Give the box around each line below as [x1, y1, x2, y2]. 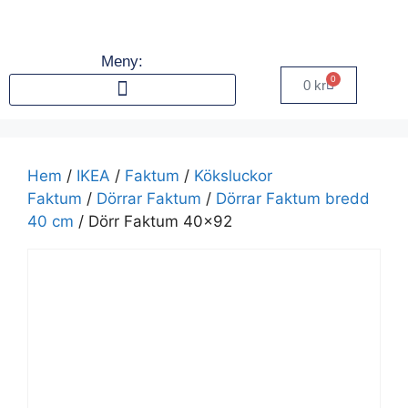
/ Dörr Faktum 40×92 [74, 211, 232, 230]
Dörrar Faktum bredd [216, 189, 370, 208]
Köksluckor [194, 166, 272, 185]
